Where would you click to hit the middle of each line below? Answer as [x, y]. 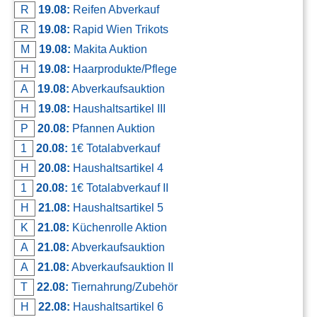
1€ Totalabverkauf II [118, 188]
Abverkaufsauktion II [121, 267]
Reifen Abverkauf [115, 9]
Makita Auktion [109, 49]
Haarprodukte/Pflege [123, 69]
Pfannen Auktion [112, 128]
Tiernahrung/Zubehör [123, 287]
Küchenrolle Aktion [118, 227]
